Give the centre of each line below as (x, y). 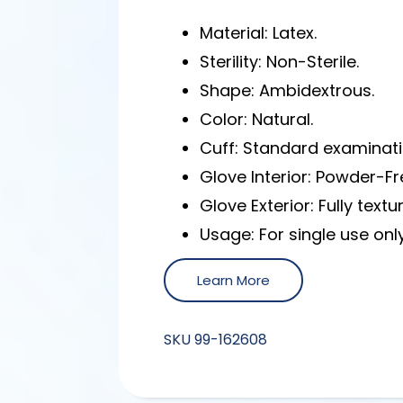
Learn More (234, 280)
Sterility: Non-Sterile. (280, 61)
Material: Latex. (259, 32)
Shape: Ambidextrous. (287, 90)
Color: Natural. (257, 119)
